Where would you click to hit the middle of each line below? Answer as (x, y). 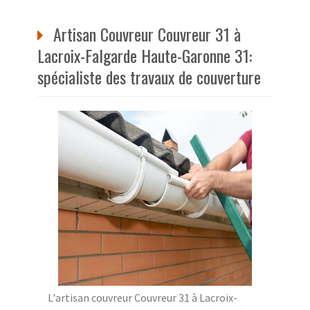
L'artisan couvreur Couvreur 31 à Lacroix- (143, 297)
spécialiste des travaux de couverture (149, 76)
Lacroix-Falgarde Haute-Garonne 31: (145, 55)
